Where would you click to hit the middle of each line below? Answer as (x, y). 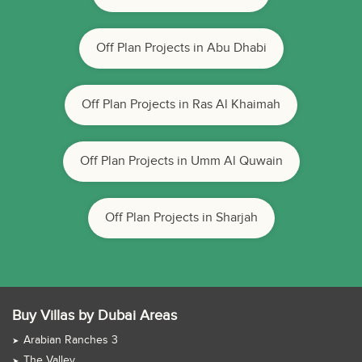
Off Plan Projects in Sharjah (181, 218)
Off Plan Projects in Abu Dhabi (181, 48)
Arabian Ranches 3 (71, 341)
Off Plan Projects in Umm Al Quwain (181, 162)
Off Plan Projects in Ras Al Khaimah (181, 105)
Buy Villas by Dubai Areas (95, 316)
